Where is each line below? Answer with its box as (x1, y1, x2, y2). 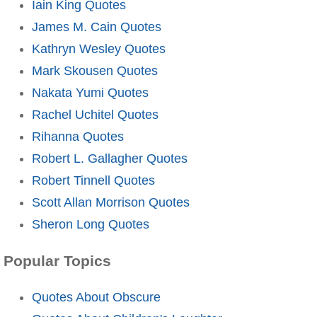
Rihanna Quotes (32, 129, 124, 144)
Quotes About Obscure (32, 289, 161, 304)
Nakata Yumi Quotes (32, 85, 149, 100)
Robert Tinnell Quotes (32, 173, 155, 188)
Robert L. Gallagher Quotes (32, 151, 188, 166)
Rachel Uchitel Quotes (32, 107, 158, 122)
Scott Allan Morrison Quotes (32, 195, 190, 209)
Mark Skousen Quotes (32, 63, 158, 78)
